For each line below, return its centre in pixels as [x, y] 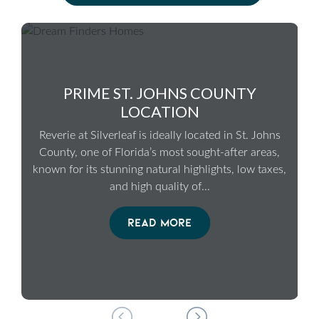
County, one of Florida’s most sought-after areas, [160, 152]
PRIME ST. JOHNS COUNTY [159, 93]
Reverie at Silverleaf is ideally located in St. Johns [159, 135]
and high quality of [155, 186]
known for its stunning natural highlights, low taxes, [160, 169]
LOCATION [159, 111]
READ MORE [160, 222]
